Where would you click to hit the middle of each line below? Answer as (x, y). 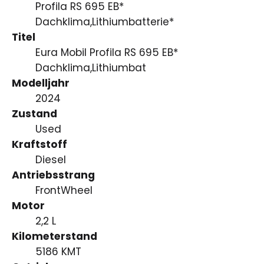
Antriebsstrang (53, 175)
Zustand (34, 113)
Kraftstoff (39, 144)
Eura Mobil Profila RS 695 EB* (107, 52)
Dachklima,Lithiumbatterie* (105, 22)
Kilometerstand (55, 236)
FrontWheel (64, 190)
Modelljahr (41, 83)
